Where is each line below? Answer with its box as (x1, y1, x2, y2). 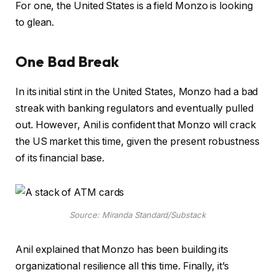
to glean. (15, 17, 57, 29)
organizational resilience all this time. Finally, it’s (15, 260, 229, 272)
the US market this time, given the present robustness (15, 135, 260, 147)
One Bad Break (15, 52, 125, 71)
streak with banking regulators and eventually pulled (15, 102, 254, 114)
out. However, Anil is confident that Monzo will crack (15, 118, 256, 131)
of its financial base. (15, 152, 105, 164)
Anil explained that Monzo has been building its (15, 243, 229, 255)
